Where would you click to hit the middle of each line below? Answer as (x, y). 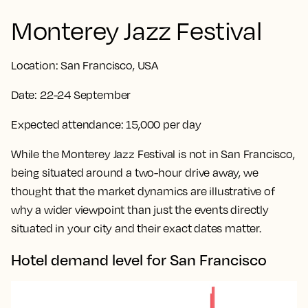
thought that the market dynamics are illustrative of (143, 191)
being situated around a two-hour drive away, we (135, 172)
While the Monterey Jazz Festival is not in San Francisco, (153, 154)
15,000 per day (162, 124)
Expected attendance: (67, 124)
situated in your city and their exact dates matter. (137, 228)
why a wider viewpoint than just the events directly (140, 209)
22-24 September (85, 95)
